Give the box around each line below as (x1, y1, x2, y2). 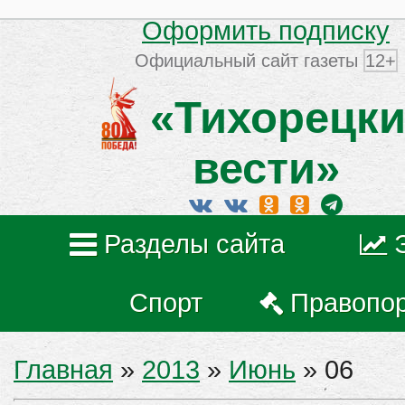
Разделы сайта (104, 229, 285, 259)
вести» (192, 144, 340, 193)
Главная (14, 354, 113, 385)
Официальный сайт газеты (134, 51, 363, 71)
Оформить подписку (142, 15, 390, 45)
